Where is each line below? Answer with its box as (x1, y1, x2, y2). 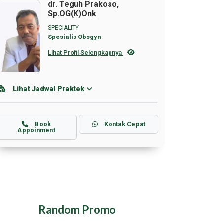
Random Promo (38, 203, 116, 216)
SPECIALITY (48, 24, 79, 31)
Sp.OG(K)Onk (48, 9, 97, 18)
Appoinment (17, 126, 55, 134)
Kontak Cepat (103, 120, 146, 128)
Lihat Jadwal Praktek (11, 84, 86, 93)
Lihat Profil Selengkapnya (48, 49, 124, 56)
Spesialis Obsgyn (48, 33, 102, 40)
